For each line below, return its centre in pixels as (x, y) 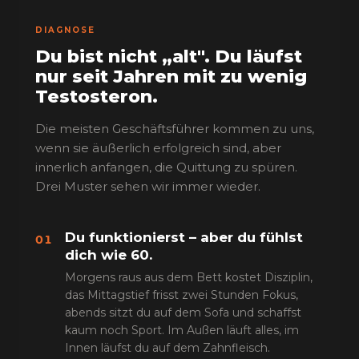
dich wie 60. (109, 255)
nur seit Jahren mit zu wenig (171, 77)
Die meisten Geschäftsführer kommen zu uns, (175, 129)
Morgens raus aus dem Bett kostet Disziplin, (189, 277)
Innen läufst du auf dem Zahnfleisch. (168, 348)
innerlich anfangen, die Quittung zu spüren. (166, 167)
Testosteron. (97, 97)
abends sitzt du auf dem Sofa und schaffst (184, 313)
